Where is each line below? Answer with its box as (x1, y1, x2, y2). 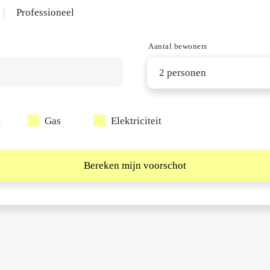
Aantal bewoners (148, 42, 207, 51)
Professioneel (16, 7, 74, 18)
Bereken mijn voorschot (84, 159, 186, 171)
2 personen (159, 67, 206, 78)
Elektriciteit (110, 115, 162, 127)
